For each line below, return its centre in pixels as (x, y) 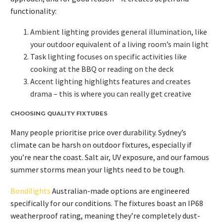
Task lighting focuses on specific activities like (109, 57)
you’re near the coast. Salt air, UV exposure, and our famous (110, 157)
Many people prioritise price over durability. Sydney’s (98, 133)
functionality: (33, 11)
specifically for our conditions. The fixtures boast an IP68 (107, 203)
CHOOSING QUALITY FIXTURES (59, 114)
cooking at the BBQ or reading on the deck (102, 69)
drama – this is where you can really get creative (111, 94)
